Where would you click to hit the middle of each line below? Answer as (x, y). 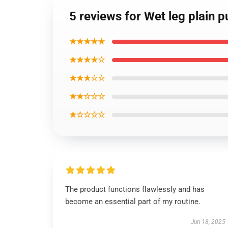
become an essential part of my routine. (133, 202)
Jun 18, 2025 (208, 222)
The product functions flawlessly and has (135, 189)
